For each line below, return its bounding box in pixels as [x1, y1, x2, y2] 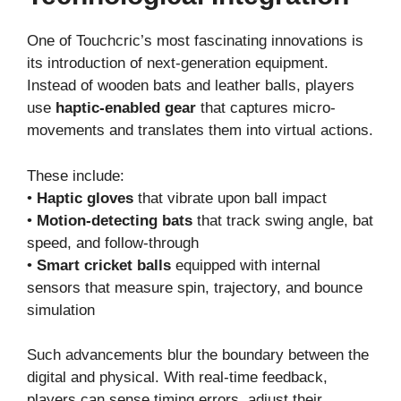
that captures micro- [196, 99, 336, 117]
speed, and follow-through [27, 234, 199, 252]
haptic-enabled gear [55, 99, 196, 117]
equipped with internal [171, 256, 320, 274]
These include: [27, 166, 124, 184]
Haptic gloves [37, 189, 133, 207]
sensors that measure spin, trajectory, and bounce [27, 278, 363, 296]
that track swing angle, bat [192, 211, 373, 229]
